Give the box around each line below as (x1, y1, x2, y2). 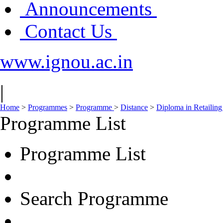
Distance (120, 103, 148, 111)
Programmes (28, 103, 67, 111)
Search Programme (20, 188, 168, 209)
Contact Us (20, 20, 117, 42)
